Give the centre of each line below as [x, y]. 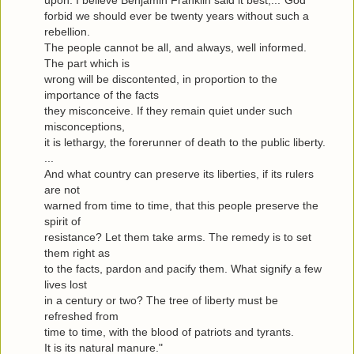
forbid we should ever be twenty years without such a [177, 16]
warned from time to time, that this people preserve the [181, 206]
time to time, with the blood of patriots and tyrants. [169, 332]
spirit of [62, 222]
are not [62, 190]
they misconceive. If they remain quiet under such [168, 111]
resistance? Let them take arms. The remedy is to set [178, 237]
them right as [77, 253]
